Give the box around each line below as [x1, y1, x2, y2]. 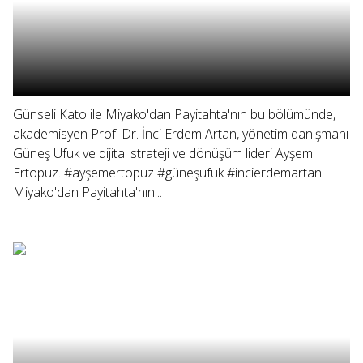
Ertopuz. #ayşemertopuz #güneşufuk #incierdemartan [13, 164, 322, 181]
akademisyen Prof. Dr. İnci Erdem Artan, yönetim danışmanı [13, 125, 348, 143]
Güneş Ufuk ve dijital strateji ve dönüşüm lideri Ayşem [13, 144, 313, 162]
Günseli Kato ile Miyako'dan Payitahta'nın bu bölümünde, [13, 105, 335, 123]
